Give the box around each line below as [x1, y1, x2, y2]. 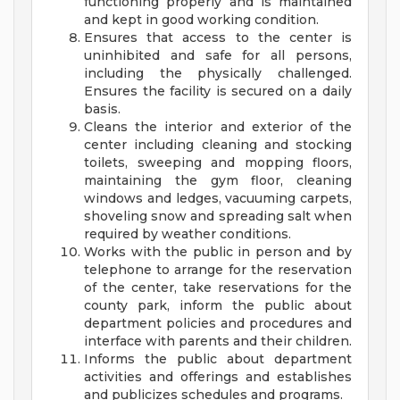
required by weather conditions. [84, 226, 291, 243]
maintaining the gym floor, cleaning [84, 172, 352, 189]
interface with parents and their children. [84, 333, 352, 350]
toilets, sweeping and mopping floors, [84, 154, 352, 171]
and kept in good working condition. [84, 12, 319, 29]
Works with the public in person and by [84, 244, 352, 261]
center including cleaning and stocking [84, 137, 352, 154]
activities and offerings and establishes [84, 369, 352, 386]
